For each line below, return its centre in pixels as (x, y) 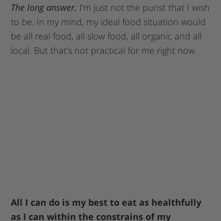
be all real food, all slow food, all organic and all (107, 36)
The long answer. (44, 8)
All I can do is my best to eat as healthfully (106, 202)
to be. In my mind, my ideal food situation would (109, 22)
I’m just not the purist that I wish (144, 8)
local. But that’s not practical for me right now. (104, 51)
